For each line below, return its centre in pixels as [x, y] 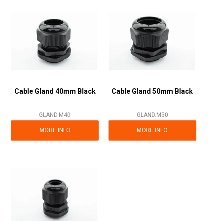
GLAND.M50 [152, 115]
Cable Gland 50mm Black [152, 92]
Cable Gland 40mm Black [55, 92]
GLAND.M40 [55, 115]
